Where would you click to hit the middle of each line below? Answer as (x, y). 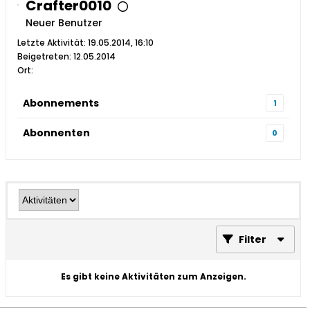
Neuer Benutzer (64, 23)
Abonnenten (56, 133)
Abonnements (61, 103)
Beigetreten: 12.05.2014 (66, 57)
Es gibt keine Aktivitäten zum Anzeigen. (153, 277)
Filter (253, 240)
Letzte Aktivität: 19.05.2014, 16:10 (85, 43)
